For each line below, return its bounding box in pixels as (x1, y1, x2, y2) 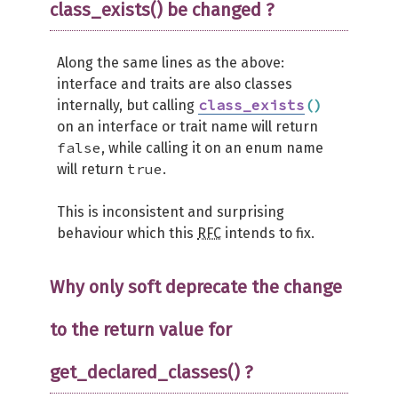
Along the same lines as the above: (57, 54, 284, 71)
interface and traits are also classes (57, 76, 292, 92)
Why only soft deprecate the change (50, 276, 342, 298)
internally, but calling (57, 97, 198, 114)
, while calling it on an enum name (101, 139, 323, 156)
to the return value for (50, 319, 232, 340)
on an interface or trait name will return (57, 118, 318, 135)
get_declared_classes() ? (50, 362, 253, 383)
